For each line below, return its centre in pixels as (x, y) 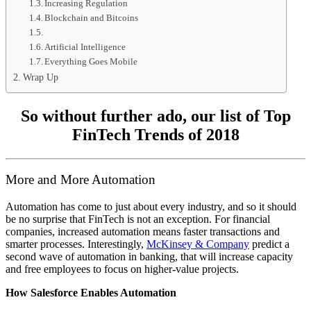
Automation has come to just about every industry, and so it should (151, 207)
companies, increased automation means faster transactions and (143, 232)
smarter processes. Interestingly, (76, 244)
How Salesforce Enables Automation (91, 293)
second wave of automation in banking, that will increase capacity (149, 257)
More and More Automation (81, 180)
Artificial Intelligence (85, 47)
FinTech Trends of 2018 (155, 134)
